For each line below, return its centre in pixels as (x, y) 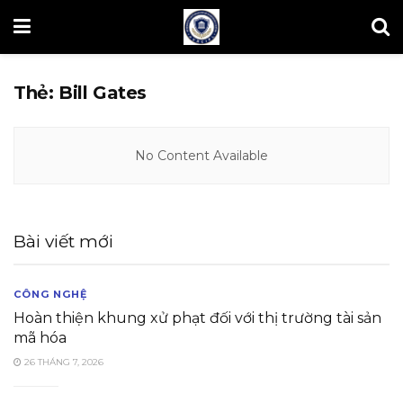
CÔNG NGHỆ (50, 294)
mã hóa (40, 338)
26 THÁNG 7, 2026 (63, 362)
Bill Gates (103, 93)
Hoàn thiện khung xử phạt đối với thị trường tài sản (197, 318)
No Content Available (201, 156)
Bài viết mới (63, 242)
